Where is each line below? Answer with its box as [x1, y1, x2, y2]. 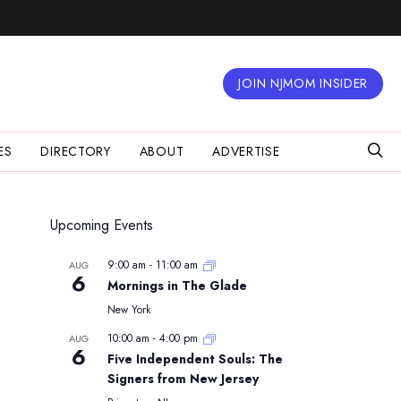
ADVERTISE [212, 141, 280, 160]
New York [107, 301, 150, 318]
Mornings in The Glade [107, 276, 247, 294]
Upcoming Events [50, 214, 153, 235]
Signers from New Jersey [107, 369, 259, 388]
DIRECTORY [40, 141, 111, 160]
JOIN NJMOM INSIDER [238, 73, 369, 92]
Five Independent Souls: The [107, 349, 283, 368]
